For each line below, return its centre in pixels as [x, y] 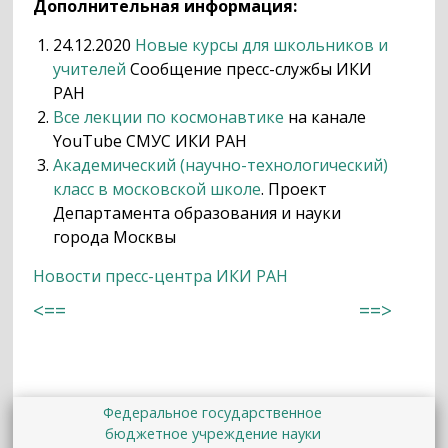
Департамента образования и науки [197, 212]
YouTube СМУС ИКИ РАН [150, 140]
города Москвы [115, 236]
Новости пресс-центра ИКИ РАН [161, 275]
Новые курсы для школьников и [262, 44]
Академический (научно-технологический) [221, 164]
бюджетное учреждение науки [212, 433]
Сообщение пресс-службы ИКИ [249, 68]
